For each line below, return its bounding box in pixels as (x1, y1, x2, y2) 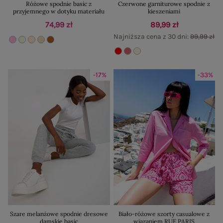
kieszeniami (148, 7, 181, 15)
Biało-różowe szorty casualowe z (118, 210, 210, 218)
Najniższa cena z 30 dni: (113, 32, 191, 41)
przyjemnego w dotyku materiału (13, 7, 105, 15)
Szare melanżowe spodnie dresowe (9, 210, 108, 218)
